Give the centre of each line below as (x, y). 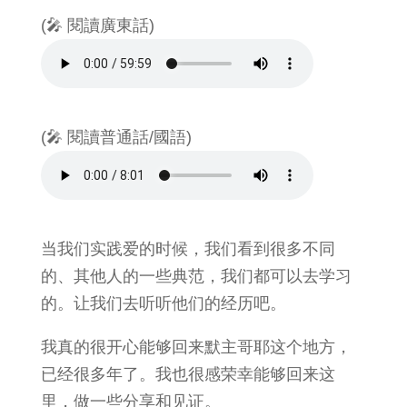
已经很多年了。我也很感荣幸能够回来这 (188, 374)
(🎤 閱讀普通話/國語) (116, 137)
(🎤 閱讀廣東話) (97, 25)
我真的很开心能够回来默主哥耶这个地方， (196, 347)
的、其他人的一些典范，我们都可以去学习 (196, 276)
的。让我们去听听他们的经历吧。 (163, 303)
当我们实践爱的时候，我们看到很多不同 (188, 249)
